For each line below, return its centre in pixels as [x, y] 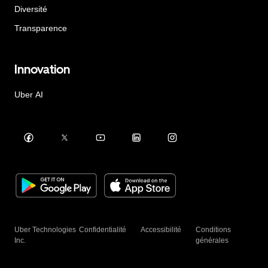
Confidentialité [103, 229]
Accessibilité [161, 229]
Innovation [42, 69]
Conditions [214, 229]
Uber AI [29, 94]
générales [212, 240]
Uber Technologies [45, 229]
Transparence [41, 28]
